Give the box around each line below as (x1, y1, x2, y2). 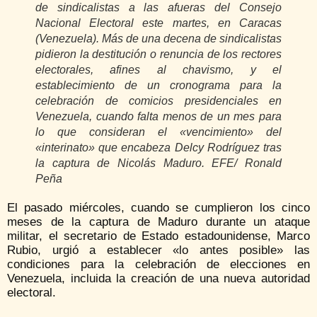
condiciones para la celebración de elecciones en (7, 258, 310, 272)
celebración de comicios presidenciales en (35, 95, 282, 108)
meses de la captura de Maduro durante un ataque (7, 215, 310, 229)
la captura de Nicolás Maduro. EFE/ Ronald (35, 157, 282, 170)
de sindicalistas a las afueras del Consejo (35, 1, 282, 14)
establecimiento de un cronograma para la (35, 79, 282, 92)
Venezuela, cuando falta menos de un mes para (35, 110, 282, 123)
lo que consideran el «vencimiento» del (35, 126, 282, 139)
